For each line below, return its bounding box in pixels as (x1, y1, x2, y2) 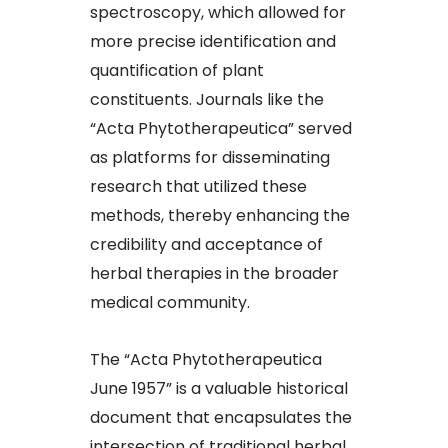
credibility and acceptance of (90, 233, 323, 257)
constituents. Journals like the (90, 88, 324, 112)
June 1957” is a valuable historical (90, 377, 348, 401)
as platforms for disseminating (90, 146, 330, 170)
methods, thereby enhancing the (90, 204, 350, 228)
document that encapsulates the (90, 406, 352, 430)
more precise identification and (90, 30, 336, 54)
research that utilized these (90, 175, 307, 199)
